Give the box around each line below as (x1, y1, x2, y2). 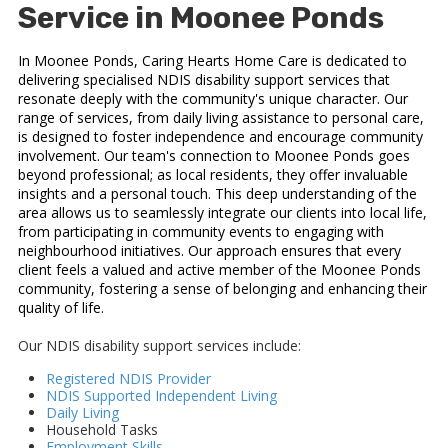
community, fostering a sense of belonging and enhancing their (18, 279, 427, 299)
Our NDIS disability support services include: (18, 336, 301, 356)
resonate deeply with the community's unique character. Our (18, 89, 408, 109)
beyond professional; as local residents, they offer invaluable (18, 165, 408, 185)
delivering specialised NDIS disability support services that (18, 70, 390, 90)
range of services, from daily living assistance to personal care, (18, 108, 424, 128)
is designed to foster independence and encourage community (18, 127, 423, 147)
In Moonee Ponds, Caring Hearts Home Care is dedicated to (18, 51, 407, 71)
